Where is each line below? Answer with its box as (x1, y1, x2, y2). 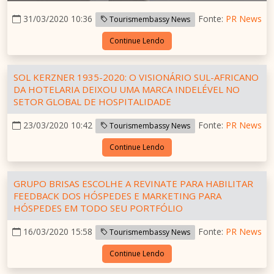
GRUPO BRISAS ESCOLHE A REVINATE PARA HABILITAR (13, 177, 253, 190)
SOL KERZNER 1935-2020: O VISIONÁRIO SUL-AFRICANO (13, 70, 259, 83)
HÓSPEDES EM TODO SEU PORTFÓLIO (13, 201, 183, 214)
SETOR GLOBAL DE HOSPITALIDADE (13, 95, 171, 108)
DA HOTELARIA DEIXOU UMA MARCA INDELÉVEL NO (13, 83, 240, 95)
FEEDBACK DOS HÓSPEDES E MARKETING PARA (13, 189, 221, 202)
